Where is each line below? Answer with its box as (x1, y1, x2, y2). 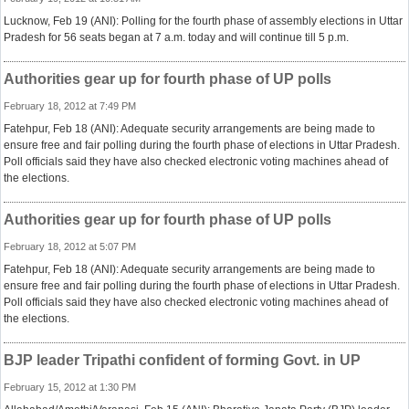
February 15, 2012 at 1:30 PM (4, 382, 136, 393)
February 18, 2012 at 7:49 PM (4, 100, 136, 111)
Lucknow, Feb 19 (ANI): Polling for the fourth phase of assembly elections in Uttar (4, 15, 403, 27)
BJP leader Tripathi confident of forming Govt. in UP (4, 352, 361, 368)
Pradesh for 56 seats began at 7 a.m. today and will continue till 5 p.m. (4, 31, 349, 44)
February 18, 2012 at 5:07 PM (4, 241, 136, 252)
